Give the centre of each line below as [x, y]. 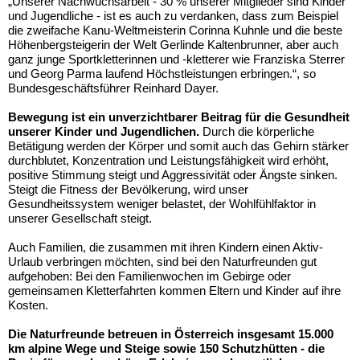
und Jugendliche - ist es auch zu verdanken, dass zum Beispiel [173, 15]
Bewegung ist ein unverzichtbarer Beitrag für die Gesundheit [179, 117]
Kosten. [28, 305]
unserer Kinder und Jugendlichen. [104, 131]
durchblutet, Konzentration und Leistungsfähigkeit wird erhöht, [168, 160]
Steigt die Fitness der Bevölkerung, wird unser [128, 189]
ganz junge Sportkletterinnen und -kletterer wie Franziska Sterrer [176, 59]
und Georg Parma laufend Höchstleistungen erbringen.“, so [162, 73]
